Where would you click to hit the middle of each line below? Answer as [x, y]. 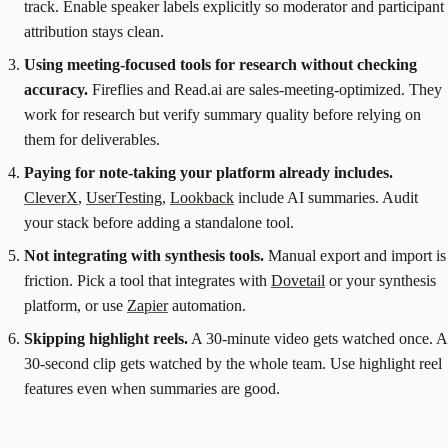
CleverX [51, 198]
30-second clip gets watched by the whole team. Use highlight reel [233, 364]
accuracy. [56, 90]
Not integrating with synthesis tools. [144, 256]
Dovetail [298, 281]
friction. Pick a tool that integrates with [147, 281]
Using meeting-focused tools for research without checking [220, 65]
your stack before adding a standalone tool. [159, 223]
